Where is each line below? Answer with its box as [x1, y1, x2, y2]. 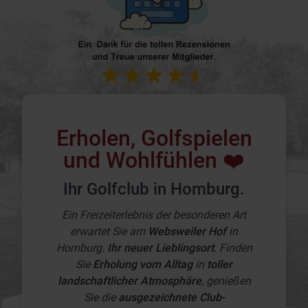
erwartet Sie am [70, 225, 148, 239]
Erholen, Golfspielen [56, 125, 252, 152]
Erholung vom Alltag [93, 258, 192, 272]
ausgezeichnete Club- [118, 291, 225, 305]
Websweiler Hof [148, 225, 226, 239]
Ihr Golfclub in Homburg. [63, 179, 245, 199]
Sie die [83, 291, 118, 305]
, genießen [201, 274, 251, 288]
